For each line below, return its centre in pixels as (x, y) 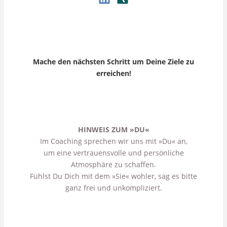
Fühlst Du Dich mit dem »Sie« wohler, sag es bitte (113, 176)
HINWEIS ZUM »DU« (113, 129)
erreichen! (113, 73)
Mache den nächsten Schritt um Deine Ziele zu (113, 62)
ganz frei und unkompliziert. (113, 187)
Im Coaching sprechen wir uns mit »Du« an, (113, 141)
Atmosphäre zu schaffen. (113, 164)
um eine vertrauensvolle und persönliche (113, 153)
